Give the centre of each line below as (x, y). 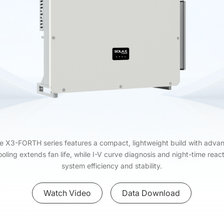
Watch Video (67, 193)
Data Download (151, 193)
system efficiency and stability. (112, 166)
